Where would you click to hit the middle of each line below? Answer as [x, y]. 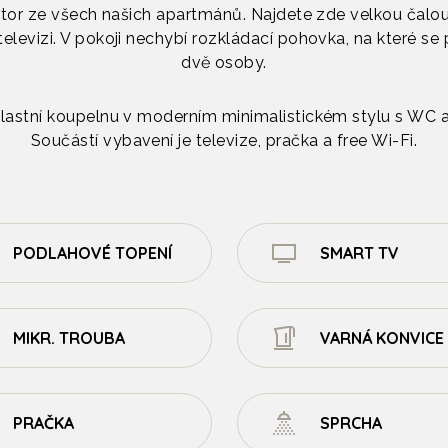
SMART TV [359, 253]
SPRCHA [350, 423]
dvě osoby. [224, 62]
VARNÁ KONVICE [381, 338]
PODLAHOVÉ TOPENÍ [93, 253]
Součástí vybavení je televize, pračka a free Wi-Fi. [224, 140]
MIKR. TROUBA [69, 338]
